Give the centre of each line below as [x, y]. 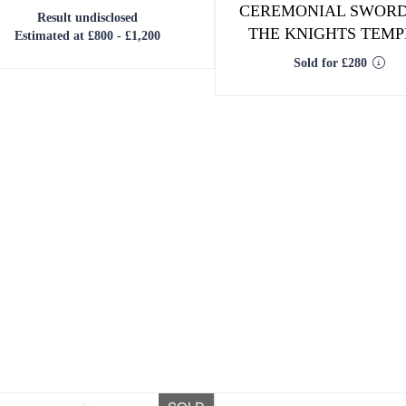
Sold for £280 [330, 63]
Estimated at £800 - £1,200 [88, 36]
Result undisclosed [88, 18]
